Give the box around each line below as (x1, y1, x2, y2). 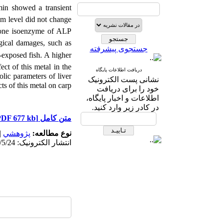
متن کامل (38, 114, 71, 122)
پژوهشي (3, 129, 30, 137)
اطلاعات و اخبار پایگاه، (86, 94, 159, 102)
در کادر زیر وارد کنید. (92, 103, 159, 111)
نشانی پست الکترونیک (88, 75, 159, 84)
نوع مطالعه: (30, 129, 71, 137)
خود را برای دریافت (97, 85, 159, 93)
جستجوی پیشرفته (89, 44, 148, 53)
